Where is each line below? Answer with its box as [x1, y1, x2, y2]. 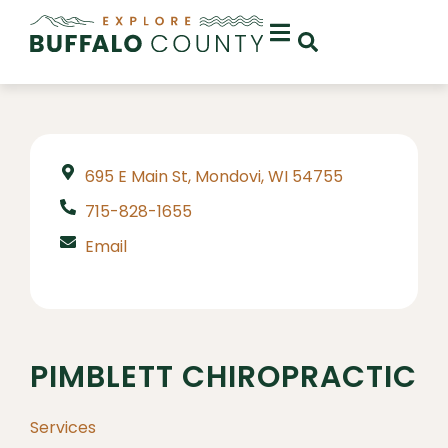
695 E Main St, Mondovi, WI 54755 [85, 165, 343, 188]
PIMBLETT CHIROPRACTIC [30, 356, 417, 398]
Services [30, 416, 96, 439]
